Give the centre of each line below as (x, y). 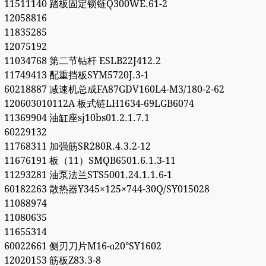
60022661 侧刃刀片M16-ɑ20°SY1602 (83, 246)
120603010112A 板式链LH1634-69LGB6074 (99, 104)
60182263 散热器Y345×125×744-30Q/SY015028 (107, 189)
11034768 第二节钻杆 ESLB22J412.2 (82, 61)
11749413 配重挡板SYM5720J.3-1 (76, 75)
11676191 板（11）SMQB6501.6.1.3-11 (90, 161)
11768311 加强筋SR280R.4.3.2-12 (77, 147)
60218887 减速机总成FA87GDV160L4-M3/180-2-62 (114, 90)
